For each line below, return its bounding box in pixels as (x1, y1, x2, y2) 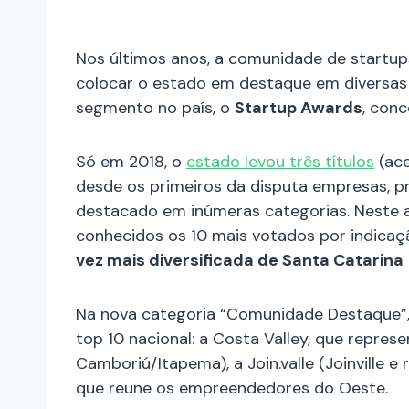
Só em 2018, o (76, 151, 186, 173)
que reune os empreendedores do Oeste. (76, 377, 393, 400)
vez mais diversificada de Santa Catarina (76, 249, 404, 272)
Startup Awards (235, 97, 362, 120)
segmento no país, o (76, 97, 235, 120)
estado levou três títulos (186, 151, 374, 173)
